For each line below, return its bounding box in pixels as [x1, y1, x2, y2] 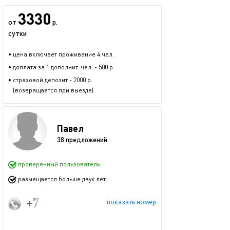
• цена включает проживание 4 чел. [8, 50, 114, 58]
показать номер [107, 197, 156, 206]
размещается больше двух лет [16, 175, 106, 183]
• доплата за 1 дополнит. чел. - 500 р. [8, 63, 114, 71]
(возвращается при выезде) [8, 86, 93, 94]
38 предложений [57, 135, 107, 144]
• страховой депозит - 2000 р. [8, 76, 92, 84]
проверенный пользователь [16, 160, 100, 168]
